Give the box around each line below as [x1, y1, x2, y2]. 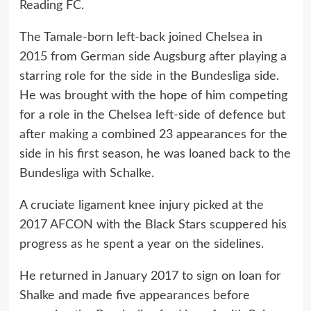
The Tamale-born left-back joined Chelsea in [19, 31, 262, 44]
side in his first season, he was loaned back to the [19, 148, 291, 160]
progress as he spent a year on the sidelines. [19, 238, 264, 251]
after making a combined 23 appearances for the [19, 128, 287, 141]
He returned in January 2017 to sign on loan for [19, 270, 281, 283]
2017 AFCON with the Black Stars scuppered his [19, 219, 287, 231]
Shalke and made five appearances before [19, 289, 250, 302]
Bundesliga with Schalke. [19, 167, 154, 180]
